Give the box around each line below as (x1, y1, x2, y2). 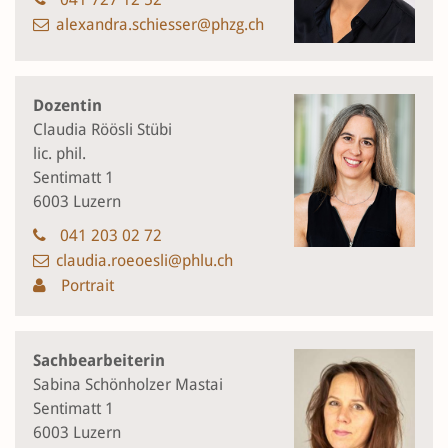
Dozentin (33, 96, 102, 116)
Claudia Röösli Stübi (33, 120, 172, 140)
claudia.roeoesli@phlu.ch (56, 251, 233, 271)
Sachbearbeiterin (33, 351, 165, 371)
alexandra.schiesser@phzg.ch (56, 14, 264, 34)
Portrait (57, 276, 114, 296)
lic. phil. (33, 144, 86, 164)
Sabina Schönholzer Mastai (33, 375, 223, 395)
